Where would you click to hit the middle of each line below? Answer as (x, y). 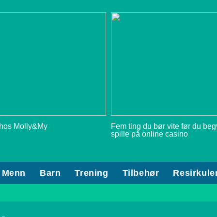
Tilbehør (141, 173)
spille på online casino (150, 134)
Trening (92, 173)
